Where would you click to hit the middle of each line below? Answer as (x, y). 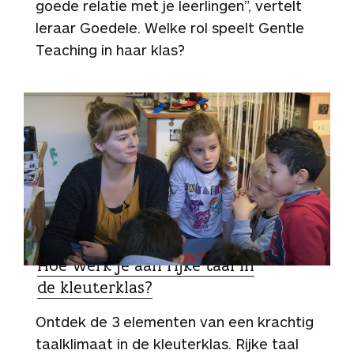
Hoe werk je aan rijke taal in (146, 265)
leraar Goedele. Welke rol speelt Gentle (170, 28)
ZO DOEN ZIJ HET (85, 243)
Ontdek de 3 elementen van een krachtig (175, 321)
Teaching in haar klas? (110, 50)
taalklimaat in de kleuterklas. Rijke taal (167, 343)
